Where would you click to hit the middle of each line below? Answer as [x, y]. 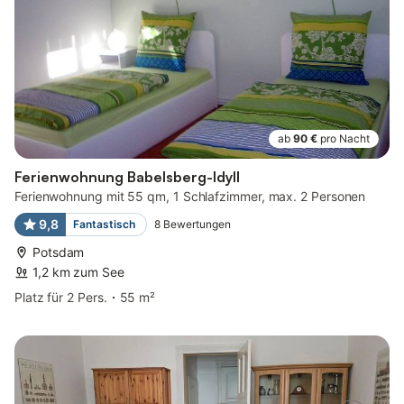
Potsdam [59, 252]
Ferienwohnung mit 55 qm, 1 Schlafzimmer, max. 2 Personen [190, 196]
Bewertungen [197, 224]
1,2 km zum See [78, 271]
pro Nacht [345, 138]
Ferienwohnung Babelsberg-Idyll [127, 176]
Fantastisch [104, 224]
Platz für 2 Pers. [61, 297]
